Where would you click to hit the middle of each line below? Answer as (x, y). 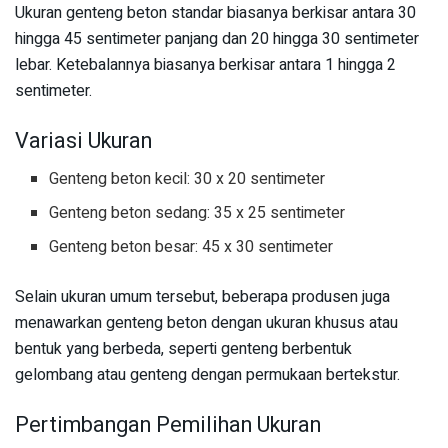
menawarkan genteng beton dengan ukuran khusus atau (206, 323)
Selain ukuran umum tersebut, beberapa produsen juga (202, 297)
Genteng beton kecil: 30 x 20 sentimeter (187, 179)
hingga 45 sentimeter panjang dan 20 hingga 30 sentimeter (217, 38)
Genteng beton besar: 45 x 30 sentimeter (191, 247)
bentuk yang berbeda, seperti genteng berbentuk (183, 349)
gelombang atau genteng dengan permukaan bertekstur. (207, 375)
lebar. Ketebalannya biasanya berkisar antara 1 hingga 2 (205, 64)
